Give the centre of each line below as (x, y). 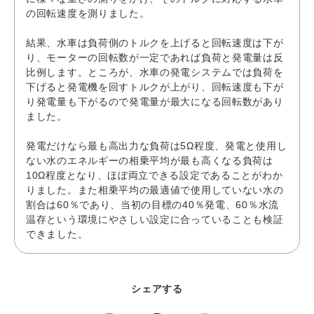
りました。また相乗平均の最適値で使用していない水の (155, 190)
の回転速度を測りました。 (88, 13)
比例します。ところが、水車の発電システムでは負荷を (155, 72)
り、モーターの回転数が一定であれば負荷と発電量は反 (155, 57)
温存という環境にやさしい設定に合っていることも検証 (155, 219)
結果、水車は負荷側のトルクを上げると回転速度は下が (155, 42)
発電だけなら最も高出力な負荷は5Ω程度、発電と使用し (157, 145)
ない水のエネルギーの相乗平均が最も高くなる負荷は (150, 160)
